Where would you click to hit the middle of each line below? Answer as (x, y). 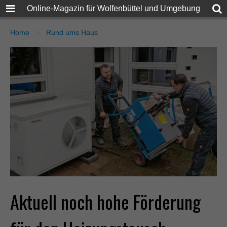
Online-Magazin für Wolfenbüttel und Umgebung (113, 8)
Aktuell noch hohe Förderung (105, 201)
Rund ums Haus (72, 32)
